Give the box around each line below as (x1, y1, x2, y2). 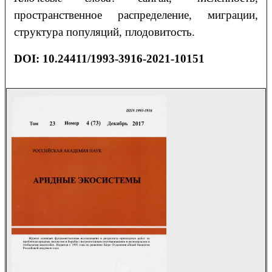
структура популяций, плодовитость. (13, 25, 195, 39)
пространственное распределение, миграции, (13, 8, 259, 22)
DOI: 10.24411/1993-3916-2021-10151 (13, 52, 205, 66)
